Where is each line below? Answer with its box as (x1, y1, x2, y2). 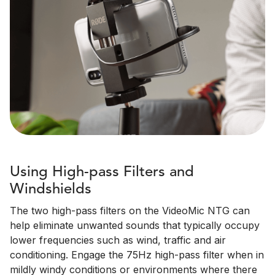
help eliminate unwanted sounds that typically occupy (10, 219, 260, 232)
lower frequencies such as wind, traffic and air (10, 234, 226, 247)
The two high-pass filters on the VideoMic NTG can (10, 204, 250, 217)
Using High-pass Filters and (10, 165, 194, 180)
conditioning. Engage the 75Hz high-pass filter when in (10, 249, 264, 261)
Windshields (10, 182, 91, 198)
